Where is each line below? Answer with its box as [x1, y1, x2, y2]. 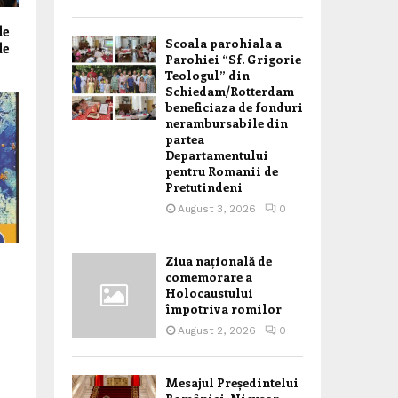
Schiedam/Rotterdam [165, 83, 294, 99]
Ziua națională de [165, 252, 272, 269]
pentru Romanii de [165, 163, 278, 179]
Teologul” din [165, 67, 250, 84]
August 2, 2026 [178, 324, 256, 337]
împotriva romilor [165, 300, 282, 317]
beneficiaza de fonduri [165, 99, 303, 115]
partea [165, 131, 204, 147]
